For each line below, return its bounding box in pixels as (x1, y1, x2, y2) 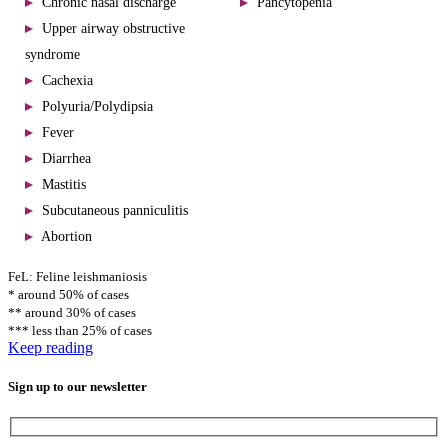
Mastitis (38, 176, 86, 192)
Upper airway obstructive (38, 20, 185, 36)
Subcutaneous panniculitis (38, 202, 188, 218)
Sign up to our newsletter (8, 378, 147, 394)
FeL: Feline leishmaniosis (8, 268, 147, 284)
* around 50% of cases (8, 286, 129, 302)
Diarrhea (38, 150, 91, 166)
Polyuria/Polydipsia (38, 98, 153, 114)
